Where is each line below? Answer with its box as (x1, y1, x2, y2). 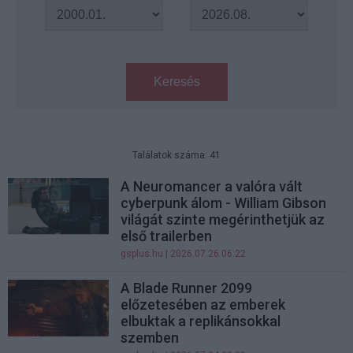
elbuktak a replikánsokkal (121, 313, 281, 329)
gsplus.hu (121, 248, 164, 259)
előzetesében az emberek (121, 296, 286, 313)
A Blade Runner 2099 (121, 280, 253, 296)
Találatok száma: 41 (132, 150, 221, 161)
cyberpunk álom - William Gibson (121, 195, 327, 211)
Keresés (153, 75, 200, 88)
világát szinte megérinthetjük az (121, 211, 325, 228)
